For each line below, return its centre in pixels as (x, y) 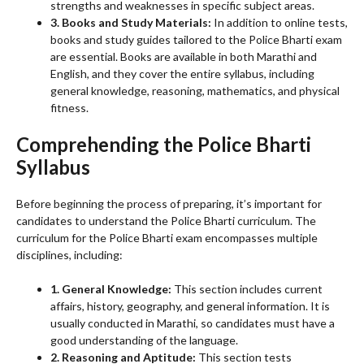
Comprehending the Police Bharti (164, 145)
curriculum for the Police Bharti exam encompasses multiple (167, 238)
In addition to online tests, (279, 23)
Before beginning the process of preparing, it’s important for (169, 204)
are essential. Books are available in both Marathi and (184, 57)
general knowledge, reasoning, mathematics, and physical (195, 91)
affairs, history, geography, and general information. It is (190, 306)
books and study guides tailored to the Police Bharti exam (196, 40)
